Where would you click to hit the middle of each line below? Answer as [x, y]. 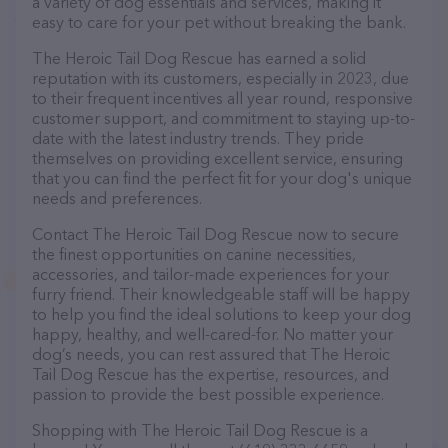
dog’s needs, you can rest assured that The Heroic [211, 354]
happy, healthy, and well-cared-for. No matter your [212, 334]
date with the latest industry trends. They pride [198, 138]
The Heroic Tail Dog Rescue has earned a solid [199, 58]
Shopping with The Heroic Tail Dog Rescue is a [200, 430]
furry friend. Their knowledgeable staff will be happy [221, 294]
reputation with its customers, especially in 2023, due [220, 78]
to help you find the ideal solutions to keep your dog [221, 314]
